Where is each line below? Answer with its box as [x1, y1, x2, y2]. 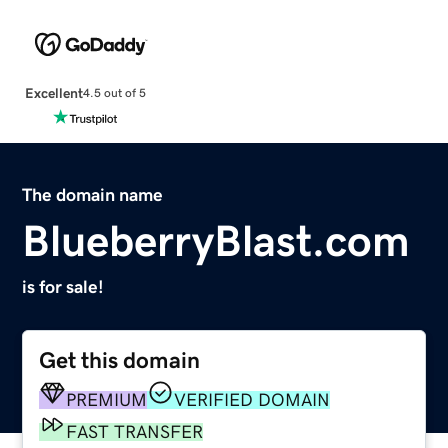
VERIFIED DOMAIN [174, 390, 331, 409]
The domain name [22, 185, 164, 204]
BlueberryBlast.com [22, 218, 411, 263]
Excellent [24, 85, 83, 100]
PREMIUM [66, 390, 148, 409]
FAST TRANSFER [66, 422, 204, 441]
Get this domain [39, 348, 201, 372]
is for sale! [22, 277, 105, 296]
